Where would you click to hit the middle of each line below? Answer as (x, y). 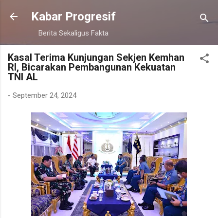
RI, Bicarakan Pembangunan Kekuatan (92, 67)
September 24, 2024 (45, 95)
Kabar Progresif (73, 17)
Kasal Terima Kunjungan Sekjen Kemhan (96, 57)
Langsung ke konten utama (109, 12)
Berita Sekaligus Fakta (73, 33)
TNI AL (23, 77)
